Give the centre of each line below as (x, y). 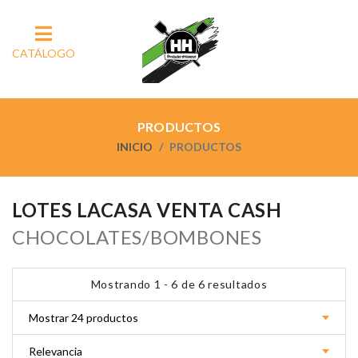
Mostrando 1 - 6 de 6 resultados (179, 284)
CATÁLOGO (44, 53)
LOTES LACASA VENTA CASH (147, 210)
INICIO (135, 147)
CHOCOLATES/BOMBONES (137, 237)
